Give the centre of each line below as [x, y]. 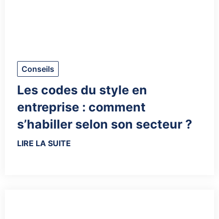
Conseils [38, 69]
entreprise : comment [81, 107]
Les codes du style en [82, 90]
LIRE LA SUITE [44, 143]
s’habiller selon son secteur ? [105, 124]
